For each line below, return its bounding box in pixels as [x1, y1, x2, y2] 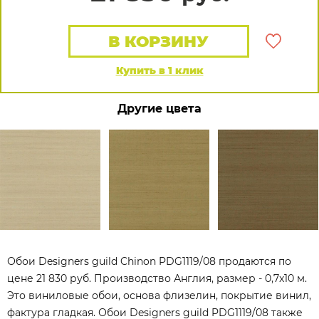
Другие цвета [117, 102, 202, 115]
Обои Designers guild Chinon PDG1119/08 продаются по [7, 255, 291, 268]
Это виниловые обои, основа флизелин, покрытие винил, [7, 289, 311, 302]
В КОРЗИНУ [108, 32, 209, 51]
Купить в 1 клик [115, 64, 204, 77]
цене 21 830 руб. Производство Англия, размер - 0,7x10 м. [7, 272, 307, 285]
